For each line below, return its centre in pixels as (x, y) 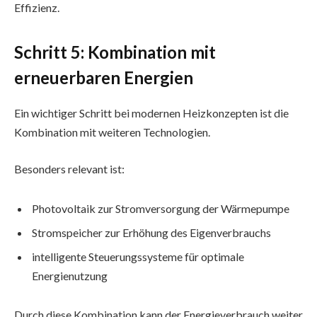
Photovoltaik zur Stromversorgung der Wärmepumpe (161, 208)
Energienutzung (70, 275)
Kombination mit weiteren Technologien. (112, 132)
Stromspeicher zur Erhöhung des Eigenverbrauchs (151, 232)
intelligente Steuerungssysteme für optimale (138, 256)
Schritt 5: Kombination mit (115, 52)
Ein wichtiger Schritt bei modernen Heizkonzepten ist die (151, 113)
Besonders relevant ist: (69, 168)
